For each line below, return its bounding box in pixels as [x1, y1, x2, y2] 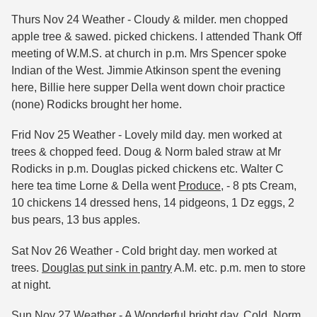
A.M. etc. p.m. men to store [172, 261, 306, 274]
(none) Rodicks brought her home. [11, 98, 182, 111]
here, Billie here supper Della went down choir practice [11, 81, 285, 94]
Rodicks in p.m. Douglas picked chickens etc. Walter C [11, 163, 284, 175]
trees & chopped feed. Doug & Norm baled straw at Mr [11, 146, 281, 158]
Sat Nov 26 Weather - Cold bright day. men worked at [11, 244, 277, 257]
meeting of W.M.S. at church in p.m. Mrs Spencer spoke [11, 47, 287, 60]
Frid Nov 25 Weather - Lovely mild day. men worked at [11, 129, 282, 142]
